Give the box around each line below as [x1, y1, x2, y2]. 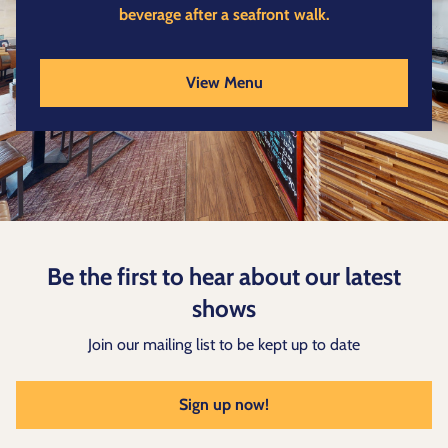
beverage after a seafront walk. [118, 5, 330, 25]
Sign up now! [179, 395, 269, 415]
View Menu [185, 73, 263, 93]
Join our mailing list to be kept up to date [88, 335, 360, 355]
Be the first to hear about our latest [47, 262, 401, 292]
